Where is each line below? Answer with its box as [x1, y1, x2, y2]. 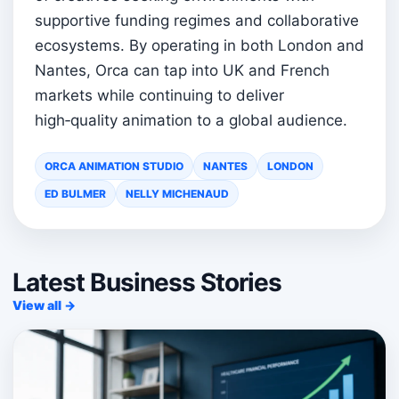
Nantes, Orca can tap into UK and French [35, 61, 330, 80]
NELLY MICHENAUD [126, 187, 229, 201]
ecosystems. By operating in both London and [35, 37, 364, 55]
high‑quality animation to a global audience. [35, 111, 347, 130]
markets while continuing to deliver [35, 86, 284, 105]
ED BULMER [45, 187, 106, 201]
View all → [12, 297, 76, 313]
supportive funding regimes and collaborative [35, 12, 359, 30]
